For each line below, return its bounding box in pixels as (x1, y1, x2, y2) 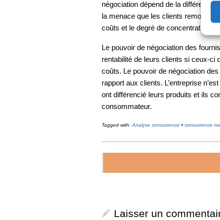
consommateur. (102, 102, 152, 110)
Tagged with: (102, 122, 132, 128)
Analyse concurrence (132, 122, 180, 128)
